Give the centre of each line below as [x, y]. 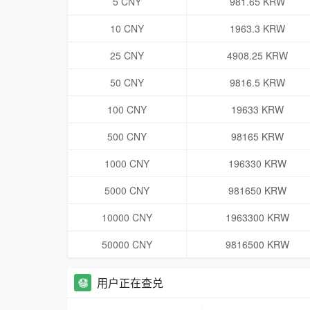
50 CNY [127, 83]
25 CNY [127, 56]
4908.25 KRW [257, 56]
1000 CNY [127, 164]
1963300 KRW [257, 218]
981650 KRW [257, 191]
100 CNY [127, 110]
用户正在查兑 [130, 283]
